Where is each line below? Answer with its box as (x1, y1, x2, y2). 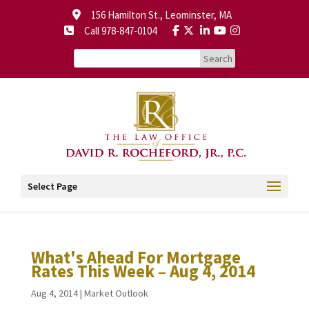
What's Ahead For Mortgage (30, 246, 241, 268)
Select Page (28, 180, 77, 192)
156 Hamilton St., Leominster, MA (81, 8, 232, 21)
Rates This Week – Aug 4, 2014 (30, 260, 255, 282)
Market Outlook (83, 287, 148, 299)
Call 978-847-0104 (76, 24, 157, 37)
